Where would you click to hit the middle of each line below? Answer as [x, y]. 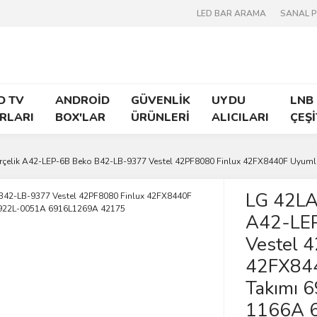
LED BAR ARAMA [231, 13]
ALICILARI [240, 117]
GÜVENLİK [161, 100]
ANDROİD [82, 100]
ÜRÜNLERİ [160, 117]
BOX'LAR [80, 117]
